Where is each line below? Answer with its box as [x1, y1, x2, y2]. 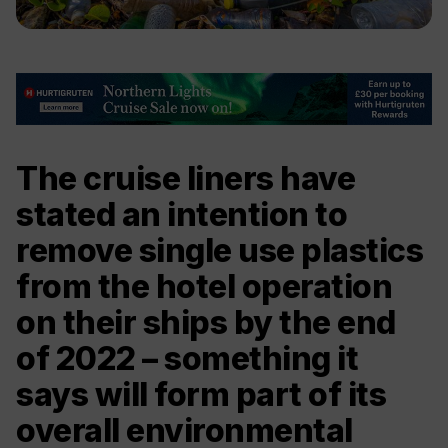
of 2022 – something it [16, 338, 358, 378]
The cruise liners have [16, 158, 355, 198]
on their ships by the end [16, 302, 396, 342]
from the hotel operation [16, 266, 392, 306]
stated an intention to [16, 194, 347, 234]
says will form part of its [16, 374, 386, 414]
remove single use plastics [16, 230, 423, 270]
